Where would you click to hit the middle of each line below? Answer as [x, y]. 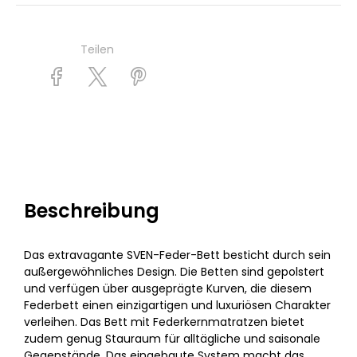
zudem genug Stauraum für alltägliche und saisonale [172, 339]
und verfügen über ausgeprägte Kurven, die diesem [168, 288]
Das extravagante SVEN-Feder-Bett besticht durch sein [177, 255]
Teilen [97, 49]
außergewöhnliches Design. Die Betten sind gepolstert [174, 272]
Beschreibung [92, 211]
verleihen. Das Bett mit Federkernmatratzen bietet [164, 322]
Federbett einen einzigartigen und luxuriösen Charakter [177, 305]
